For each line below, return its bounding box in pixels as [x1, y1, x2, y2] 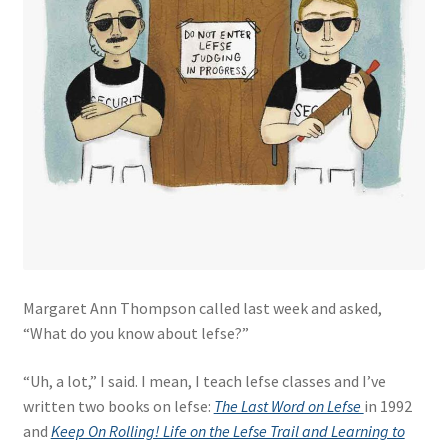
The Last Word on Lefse [213, 396, 364, 416]
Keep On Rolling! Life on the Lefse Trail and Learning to [50, 421, 405, 441]
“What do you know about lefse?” [22, 323, 249, 344]
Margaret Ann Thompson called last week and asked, [22, 298, 382, 319]
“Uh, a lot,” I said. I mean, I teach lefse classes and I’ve [22, 371, 386, 391]
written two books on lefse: [22, 396, 214, 416]
